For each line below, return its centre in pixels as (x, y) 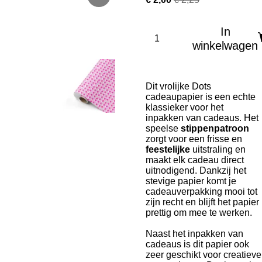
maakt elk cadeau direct (195, 160)
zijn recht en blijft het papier (202, 202)
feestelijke (168, 149)
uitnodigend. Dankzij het (196, 170)
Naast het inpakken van (194, 234)
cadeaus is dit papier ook (197, 244)
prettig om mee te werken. (199, 213)
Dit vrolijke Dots (178, 86)
